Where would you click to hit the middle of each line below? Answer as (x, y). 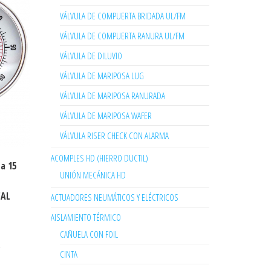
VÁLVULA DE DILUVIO (91, 56)
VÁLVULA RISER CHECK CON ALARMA (114, 135)
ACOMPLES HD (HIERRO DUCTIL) (99, 158)
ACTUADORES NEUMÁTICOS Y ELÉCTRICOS (114, 197)
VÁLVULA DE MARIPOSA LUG (102, 76)
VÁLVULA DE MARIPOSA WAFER (106, 116)
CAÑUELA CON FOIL (89, 234)
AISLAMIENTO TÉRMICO (86, 217)
